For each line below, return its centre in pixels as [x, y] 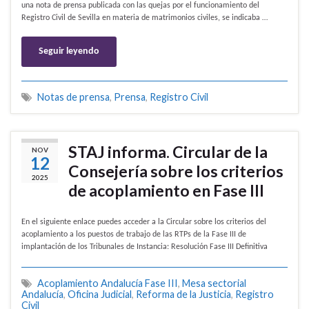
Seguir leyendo [69, 52]
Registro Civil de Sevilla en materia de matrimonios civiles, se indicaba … [144, 18]
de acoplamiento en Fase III [166, 191]
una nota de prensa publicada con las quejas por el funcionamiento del [140, 6]
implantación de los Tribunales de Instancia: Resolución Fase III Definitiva [144, 247]
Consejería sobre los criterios [176, 171]
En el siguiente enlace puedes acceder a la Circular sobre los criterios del [144, 222]
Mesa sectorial [214, 283]
